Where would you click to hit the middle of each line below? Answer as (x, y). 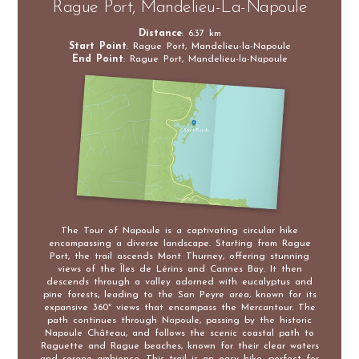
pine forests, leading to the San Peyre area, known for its (179, 294)
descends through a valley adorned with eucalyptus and (179, 282)
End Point (97, 59)
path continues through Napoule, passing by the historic (179, 320)
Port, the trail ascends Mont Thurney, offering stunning (179, 256)
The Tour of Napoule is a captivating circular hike (179, 230)
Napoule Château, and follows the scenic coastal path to (179, 333)
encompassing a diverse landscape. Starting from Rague (179, 243)
